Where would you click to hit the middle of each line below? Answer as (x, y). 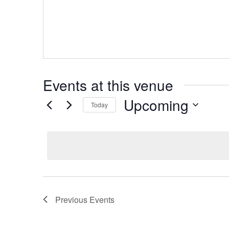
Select (140, 121)
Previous (72, 199)
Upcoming (156, 105)
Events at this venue (108, 85)
